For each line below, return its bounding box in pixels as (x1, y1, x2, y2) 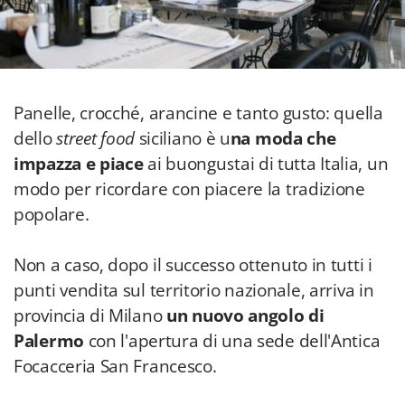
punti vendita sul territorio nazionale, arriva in (14, 278, 374, 302)
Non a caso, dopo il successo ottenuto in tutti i (14, 253, 372, 277)
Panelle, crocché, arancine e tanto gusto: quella (14, 101, 383, 125)
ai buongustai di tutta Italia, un (143, 152, 389, 175)
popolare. (14, 202, 89, 226)
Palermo (14, 329, 84, 353)
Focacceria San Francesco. (14, 354, 217, 378)
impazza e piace (14, 152, 144, 175)
